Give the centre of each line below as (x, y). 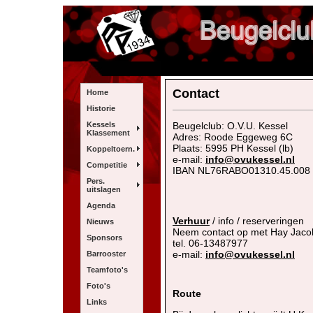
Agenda (101, 205)
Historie (101, 108)
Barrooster (107, 253)
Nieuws (101, 221)
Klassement (109, 132)
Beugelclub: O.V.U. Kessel (230, 126)
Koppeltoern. (111, 148)
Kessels (101, 124)
